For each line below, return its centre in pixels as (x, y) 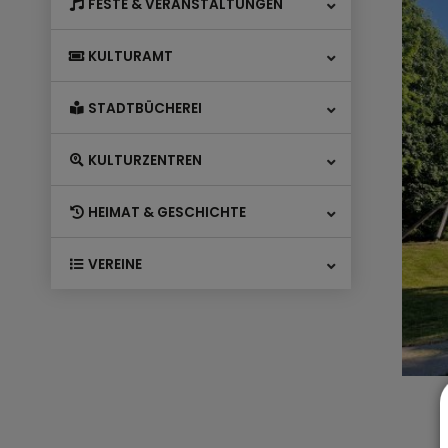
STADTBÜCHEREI (144, 109)
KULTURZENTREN (144, 161)
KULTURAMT (129, 57)
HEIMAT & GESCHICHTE (166, 213)
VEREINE (114, 265)
